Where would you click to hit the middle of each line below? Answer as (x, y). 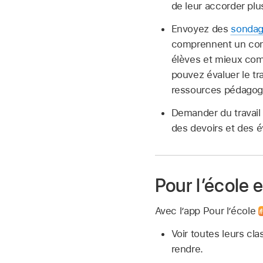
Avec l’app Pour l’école (206, 211)
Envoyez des (201, 28)
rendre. (187, 249)
